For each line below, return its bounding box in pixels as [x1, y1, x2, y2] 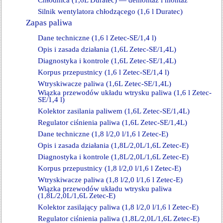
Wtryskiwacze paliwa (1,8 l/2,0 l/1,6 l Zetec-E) [38, 176, 183, 184]
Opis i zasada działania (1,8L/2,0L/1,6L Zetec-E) [38, 141, 189, 149]
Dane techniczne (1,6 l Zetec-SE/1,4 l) [38, 34, 156, 42]
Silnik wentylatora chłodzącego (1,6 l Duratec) [38, 7, 183, 15]
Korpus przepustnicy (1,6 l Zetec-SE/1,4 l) [38, 68, 169, 76]
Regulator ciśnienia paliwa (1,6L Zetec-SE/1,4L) [38, 118, 187, 126]
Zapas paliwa [26, 18, 72, 27]
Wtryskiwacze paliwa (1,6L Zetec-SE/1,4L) [38, 80, 171, 88]
